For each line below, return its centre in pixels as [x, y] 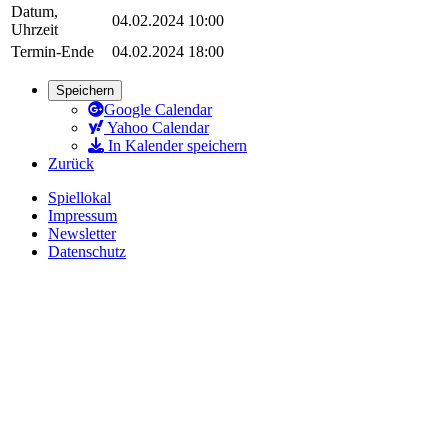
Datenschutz [87, 251]
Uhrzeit [34, 29]
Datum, [34, 11]
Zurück [71, 163]
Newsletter [82, 233]
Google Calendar [158, 109]
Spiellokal [79, 197]
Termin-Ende [52, 51]
